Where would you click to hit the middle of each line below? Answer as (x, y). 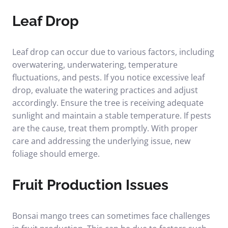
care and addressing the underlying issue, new (101, 141)
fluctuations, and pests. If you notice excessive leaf (108, 77)
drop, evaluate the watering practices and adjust (105, 90)
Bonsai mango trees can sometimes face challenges (111, 216)
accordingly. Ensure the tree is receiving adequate (108, 103)
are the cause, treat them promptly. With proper (105, 128)
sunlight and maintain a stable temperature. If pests (112, 116)
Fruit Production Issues (90, 185)
